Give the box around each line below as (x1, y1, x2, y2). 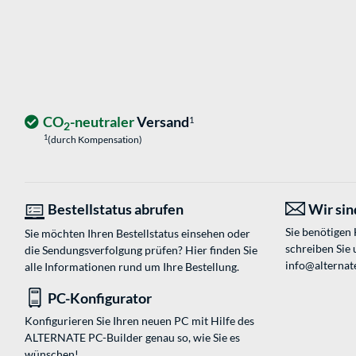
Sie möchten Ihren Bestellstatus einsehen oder (25, 226, 250, 241)
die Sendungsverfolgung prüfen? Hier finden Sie (25, 243, 257, 257)
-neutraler (70, 113, 134, 131)
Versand (134, 113, 189, 131)
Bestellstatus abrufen (48, 200, 184, 219)
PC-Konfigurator (48, 289, 152, 308)
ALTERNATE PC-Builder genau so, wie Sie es (25, 331, 240, 345)
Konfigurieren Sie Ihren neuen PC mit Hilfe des (25, 314, 254, 328)
